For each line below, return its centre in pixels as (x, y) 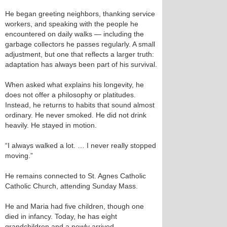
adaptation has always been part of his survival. (81, 64)
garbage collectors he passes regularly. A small (80, 44)
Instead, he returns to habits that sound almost (80, 105)
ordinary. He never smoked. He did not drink (76, 115)
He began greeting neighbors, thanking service (80, 14)
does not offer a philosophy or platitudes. (70, 95)
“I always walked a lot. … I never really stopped (81, 145)
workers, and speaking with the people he (72, 24)
